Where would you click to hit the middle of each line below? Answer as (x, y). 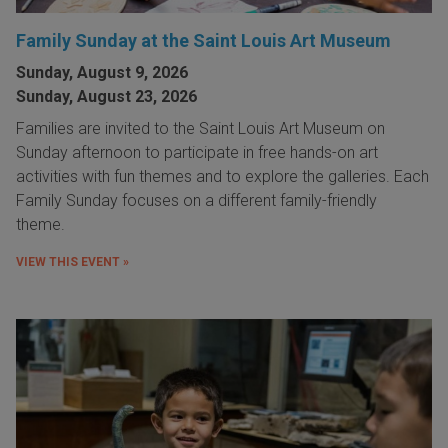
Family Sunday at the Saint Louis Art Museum (203, 40)
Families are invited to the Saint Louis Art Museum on (200, 128)
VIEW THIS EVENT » (72, 262)
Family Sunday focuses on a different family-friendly (196, 200)
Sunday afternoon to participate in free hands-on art (197, 152)
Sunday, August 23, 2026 (106, 96)
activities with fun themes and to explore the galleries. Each (222, 176)
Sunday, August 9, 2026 (102, 72)
